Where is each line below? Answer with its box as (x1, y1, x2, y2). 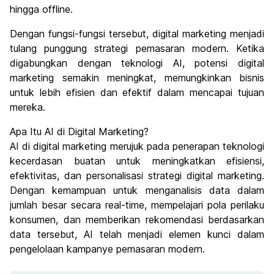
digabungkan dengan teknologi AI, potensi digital (10, 57, 264, 70)
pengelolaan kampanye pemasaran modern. (10, 243, 205, 256)
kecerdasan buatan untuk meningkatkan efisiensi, (10, 155, 264, 168)
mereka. (10, 101, 45, 114)
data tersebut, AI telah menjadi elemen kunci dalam (10, 228, 264, 241)
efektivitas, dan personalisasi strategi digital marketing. (10, 169, 264, 182)
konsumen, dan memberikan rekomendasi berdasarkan (10, 213, 264, 226)
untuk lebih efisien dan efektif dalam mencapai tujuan (10, 86, 264, 99)
